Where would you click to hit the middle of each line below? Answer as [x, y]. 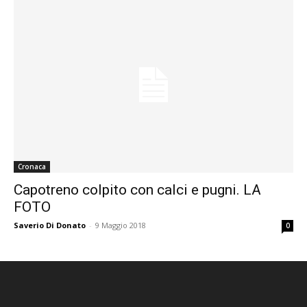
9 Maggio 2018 [121, 225]
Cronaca [32, 166]
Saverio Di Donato [50, 225]
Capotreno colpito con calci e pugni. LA [137, 189]
